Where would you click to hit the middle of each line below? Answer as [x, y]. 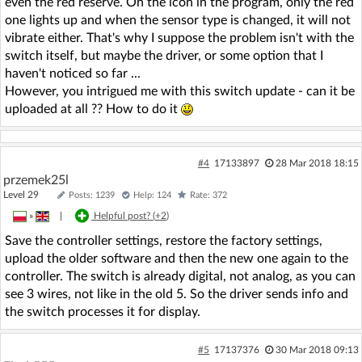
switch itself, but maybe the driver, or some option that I [164, 55]
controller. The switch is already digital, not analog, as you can [180, 276]
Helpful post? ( [124, 215]
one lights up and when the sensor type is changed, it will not [178, 20]
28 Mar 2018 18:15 [317, 163]
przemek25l [36, 180]
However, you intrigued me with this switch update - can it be [180, 91]
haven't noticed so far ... [73, 73]
